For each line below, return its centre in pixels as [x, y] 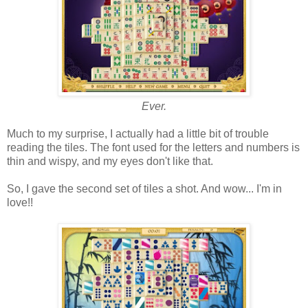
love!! [20, 202]
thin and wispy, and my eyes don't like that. [110, 161]
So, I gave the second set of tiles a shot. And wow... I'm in [144, 188]
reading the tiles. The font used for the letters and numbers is [153, 147]
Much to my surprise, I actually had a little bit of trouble [138, 133]
